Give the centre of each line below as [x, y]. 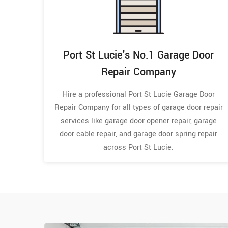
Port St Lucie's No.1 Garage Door [138, 55]
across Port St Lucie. [138, 147]
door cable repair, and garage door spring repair [138, 134]
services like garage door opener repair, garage [138, 121]
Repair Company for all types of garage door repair [138, 107]
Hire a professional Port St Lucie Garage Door [138, 94]
